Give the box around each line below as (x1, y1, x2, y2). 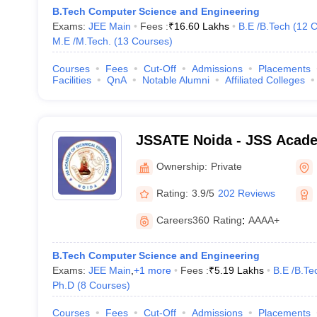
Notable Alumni (142, 74, 209, 86)
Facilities (52, 74, 91, 86)
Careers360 (156, 214, 209, 226)
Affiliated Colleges (224, 74, 305, 86)
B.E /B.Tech (238, 21, 290, 32)
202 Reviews (217, 187, 275, 199)
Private (210, 160, 242, 172)
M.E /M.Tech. (52, 35, 111, 47)
